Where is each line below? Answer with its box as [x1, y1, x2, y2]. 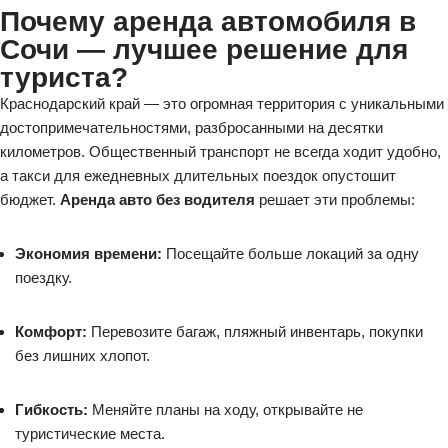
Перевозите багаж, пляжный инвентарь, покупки [87, 323, 423, 340]
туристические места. [15, 425, 165, 442]
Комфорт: [15, 323, 87, 340]
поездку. [15, 269, 72, 286]
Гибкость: [15, 401, 88, 418]
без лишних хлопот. [15, 347, 150, 364]
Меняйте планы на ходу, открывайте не [88, 401, 363, 418]
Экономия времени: [15, 245, 162, 262]
